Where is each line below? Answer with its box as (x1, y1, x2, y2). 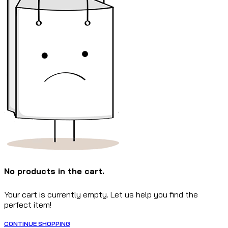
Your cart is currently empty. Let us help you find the (4, 189, 198, 199)
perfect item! (4, 199, 51, 210)
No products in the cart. (4, 166, 104, 176)
